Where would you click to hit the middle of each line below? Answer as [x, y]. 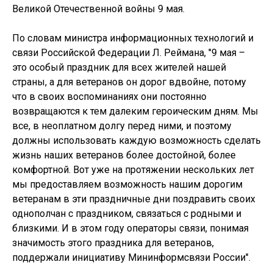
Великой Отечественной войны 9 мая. [98, 9]
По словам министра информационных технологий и [133, 38]
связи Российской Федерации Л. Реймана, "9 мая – [129, 53]
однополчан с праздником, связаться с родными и [127, 214]
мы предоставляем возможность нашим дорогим [127, 184]
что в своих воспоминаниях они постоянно [109, 97]
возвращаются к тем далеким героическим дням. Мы [135, 111]
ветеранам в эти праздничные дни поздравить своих [134, 199]
